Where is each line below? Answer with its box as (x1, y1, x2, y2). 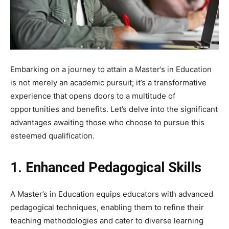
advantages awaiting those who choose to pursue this (10, 117, 204, 127)
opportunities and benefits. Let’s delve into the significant (10, 104, 218, 114)
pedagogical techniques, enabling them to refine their (10, 202, 204, 212)
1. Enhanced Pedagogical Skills (10, 159, 201, 176)
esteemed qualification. (10, 130, 95, 141)
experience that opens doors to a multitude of (10, 90, 175, 101)
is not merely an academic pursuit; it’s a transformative (10, 77, 207, 87)
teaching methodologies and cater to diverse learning (10, 215, 203, 225)
